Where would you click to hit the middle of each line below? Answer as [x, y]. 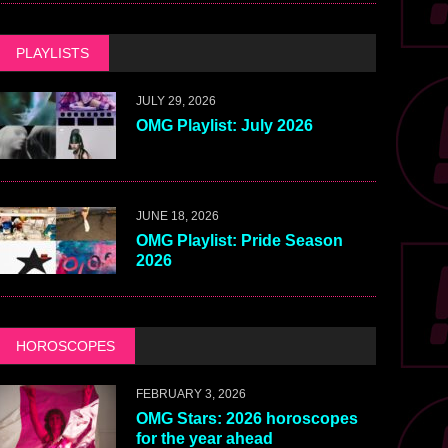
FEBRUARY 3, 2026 [190, 394]
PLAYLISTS [52, 53]
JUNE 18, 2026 [177, 216]
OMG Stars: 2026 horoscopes [246, 419]
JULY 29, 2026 [175, 101]
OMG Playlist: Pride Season [239, 241]
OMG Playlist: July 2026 [224, 126]
